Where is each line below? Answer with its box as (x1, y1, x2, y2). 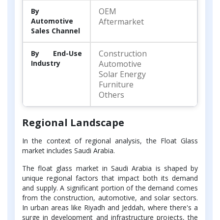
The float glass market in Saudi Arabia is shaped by (22, 163, 198, 173)
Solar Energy (99, 68, 146, 80)
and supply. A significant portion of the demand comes (22, 183, 198, 192)
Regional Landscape (22, 115, 124, 129)
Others (99, 89, 124, 100)
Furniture (99, 79, 134, 90)
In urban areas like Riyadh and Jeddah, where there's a (22, 202, 198, 212)
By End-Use (31, 48, 82, 58)
